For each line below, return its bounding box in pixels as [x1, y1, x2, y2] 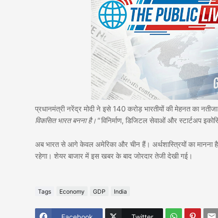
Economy [59, 187, 85, 195]
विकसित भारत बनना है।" [35, 116, 99, 126]
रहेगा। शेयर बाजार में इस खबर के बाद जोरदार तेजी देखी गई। [35, 151, 193, 161]
